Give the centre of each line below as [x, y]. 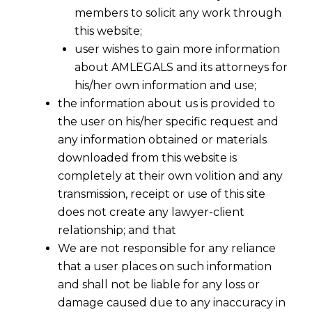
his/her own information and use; [165, 86]
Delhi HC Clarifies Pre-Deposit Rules [149, 282]
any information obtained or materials [162, 140]
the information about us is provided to [166, 104]
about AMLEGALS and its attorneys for [181, 68]
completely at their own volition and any [170, 176]
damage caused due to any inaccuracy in [172, 303]
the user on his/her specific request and [168, 122]
